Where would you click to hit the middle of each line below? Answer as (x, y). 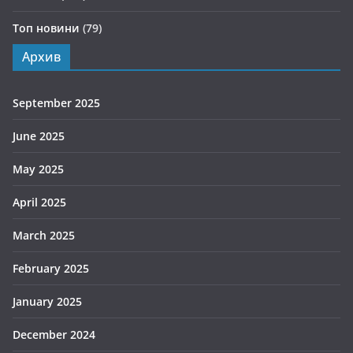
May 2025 (38, 169)
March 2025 (44, 235)
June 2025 (39, 136)
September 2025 (56, 102)
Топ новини (46, 28)
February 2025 (51, 268)
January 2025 (47, 301)
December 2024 (54, 334)
